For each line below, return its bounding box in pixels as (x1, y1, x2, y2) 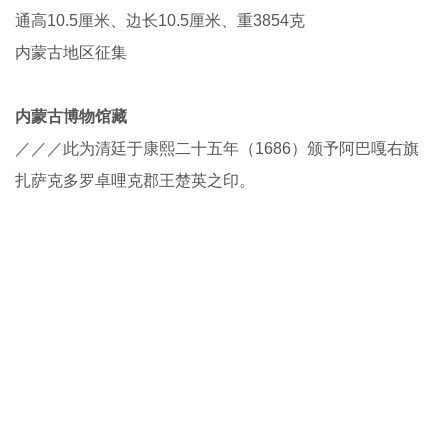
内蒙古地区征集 (15, 43, 127, 61)
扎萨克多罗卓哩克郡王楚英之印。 (15, 171, 255, 189)
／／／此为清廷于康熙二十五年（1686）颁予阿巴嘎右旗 (15, 139, 419, 157)
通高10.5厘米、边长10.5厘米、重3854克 (15, 11, 305, 29)
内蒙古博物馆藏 (15, 107, 127, 125)
